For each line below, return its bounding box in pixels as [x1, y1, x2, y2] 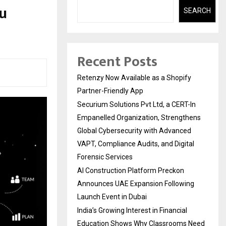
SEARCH [183, 6, 211, 15]
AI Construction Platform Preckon [77, 166, 184, 175]
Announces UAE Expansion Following [77, 180, 194, 188]
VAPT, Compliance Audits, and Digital [77, 140, 194, 148]
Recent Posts [77, 50, 157, 74]
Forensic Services [77, 153, 133, 161]
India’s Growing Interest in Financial [77, 206, 187, 215]
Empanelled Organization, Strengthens [77, 114, 201, 122]
